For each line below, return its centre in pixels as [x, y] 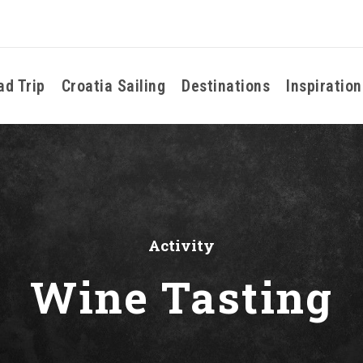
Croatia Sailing [113, 86]
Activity [181, 245]
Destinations [226, 86]
